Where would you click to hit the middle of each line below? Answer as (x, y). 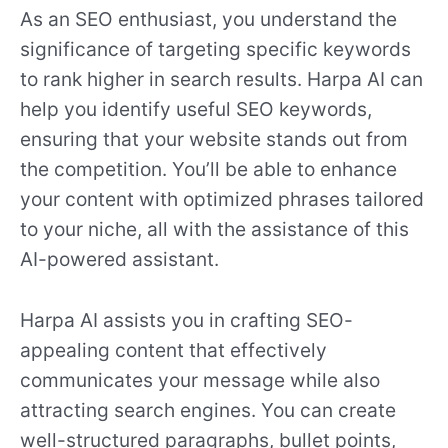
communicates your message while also (200, 379)
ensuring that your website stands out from (214, 139)
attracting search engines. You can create (208, 409)
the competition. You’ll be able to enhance (208, 169)
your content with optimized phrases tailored (222, 199)
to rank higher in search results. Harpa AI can (221, 79)
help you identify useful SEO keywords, (196, 109)
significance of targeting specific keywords (215, 49)
